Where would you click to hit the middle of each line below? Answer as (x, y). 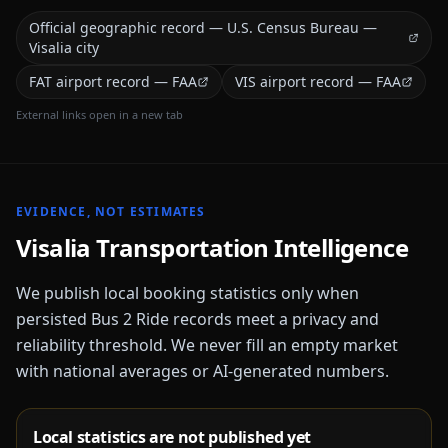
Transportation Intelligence (249, 247)
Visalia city (64, 47)
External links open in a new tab (99, 114)
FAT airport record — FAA (113, 81)
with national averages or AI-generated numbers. (202, 371)
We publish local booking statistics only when (187, 293)
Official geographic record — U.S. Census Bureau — (203, 27)
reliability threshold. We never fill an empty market (207, 345)
